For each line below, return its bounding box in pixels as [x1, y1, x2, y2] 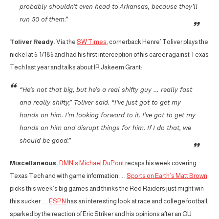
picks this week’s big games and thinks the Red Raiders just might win [10, 184, 204, 192]
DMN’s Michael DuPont [59, 159, 124, 167]
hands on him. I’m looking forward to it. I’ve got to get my [20, 111, 196, 119]
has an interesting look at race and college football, [66, 197, 209, 205]
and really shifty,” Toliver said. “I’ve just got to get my [20, 98, 181, 106]
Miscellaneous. [10, 159, 58, 167]
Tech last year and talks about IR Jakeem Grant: [10, 63, 142, 71]
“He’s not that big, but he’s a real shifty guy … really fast [20, 86, 192, 93]
